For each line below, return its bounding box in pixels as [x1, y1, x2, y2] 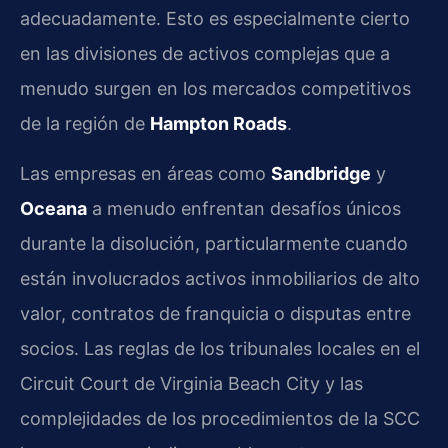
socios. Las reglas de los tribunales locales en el [20, 337, 420, 359]
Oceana [20, 197, 87, 219]
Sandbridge [271, 162, 371, 184]
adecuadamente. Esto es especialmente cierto [20, 8, 410, 30]
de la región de [20, 113, 150, 135]
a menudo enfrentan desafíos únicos [87, 197, 401, 219]
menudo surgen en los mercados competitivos [20, 78, 411, 100]
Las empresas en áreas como [20, 162, 271, 184]
